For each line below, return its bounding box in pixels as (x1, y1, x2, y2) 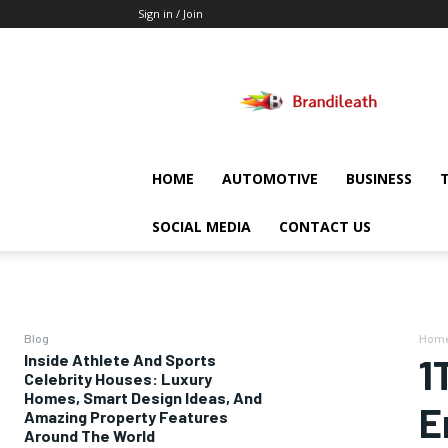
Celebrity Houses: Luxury (24, 369, 212, 388)
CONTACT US (279, 217, 371, 236)
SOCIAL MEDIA (152, 217, 251, 236)
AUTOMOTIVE (222, 169, 318, 188)
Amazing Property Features (24, 407, 228, 426)
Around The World (24, 426, 155, 445)
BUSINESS (346, 169, 412, 188)
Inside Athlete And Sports (24, 350, 216, 369)
